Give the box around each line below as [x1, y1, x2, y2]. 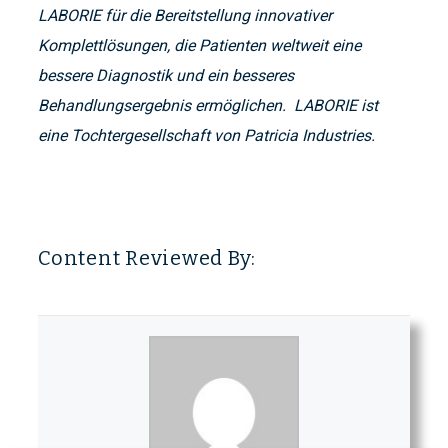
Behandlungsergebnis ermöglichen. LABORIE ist [38, 96, 378, 116]
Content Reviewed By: [38, 246, 256, 271]
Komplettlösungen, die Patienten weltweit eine [38, 36, 361, 56]
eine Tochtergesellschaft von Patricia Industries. [38, 126, 375, 146]
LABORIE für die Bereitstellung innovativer [38, 6, 332, 26]
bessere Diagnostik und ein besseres [38, 66, 294, 86]
